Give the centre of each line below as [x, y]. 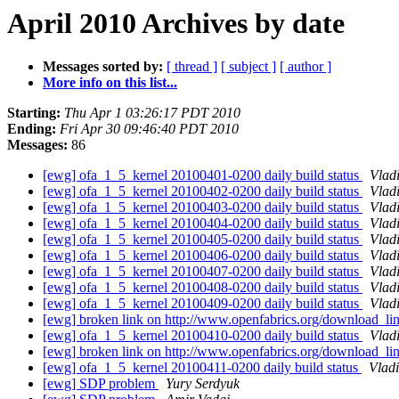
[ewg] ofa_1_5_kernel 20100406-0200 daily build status [203, 256]
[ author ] [305, 67]
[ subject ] [248, 67]
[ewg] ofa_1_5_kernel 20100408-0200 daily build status [203, 288]
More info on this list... [110, 83]
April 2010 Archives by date [176, 23]
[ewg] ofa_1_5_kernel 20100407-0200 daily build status [203, 272]
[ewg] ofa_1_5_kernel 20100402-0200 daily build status [203, 191]
